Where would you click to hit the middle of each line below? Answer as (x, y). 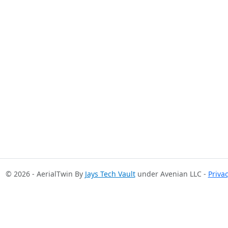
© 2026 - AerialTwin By (45, 174)
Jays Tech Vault (110, 174)
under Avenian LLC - (172, 174)
